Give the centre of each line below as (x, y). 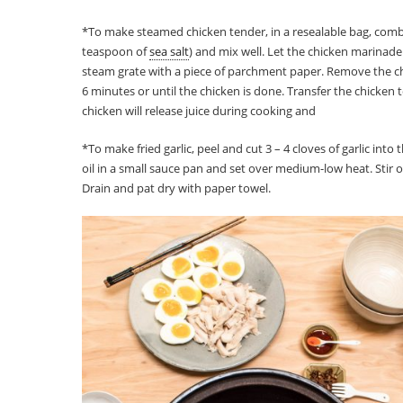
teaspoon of (116, 51)
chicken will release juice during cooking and (199, 110)
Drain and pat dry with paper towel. (177, 188)
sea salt (170, 51)
